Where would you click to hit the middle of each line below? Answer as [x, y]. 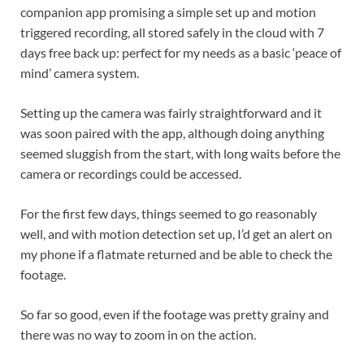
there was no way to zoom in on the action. [138, 335]
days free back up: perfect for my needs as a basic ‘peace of [181, 53]
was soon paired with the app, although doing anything [172, 133]
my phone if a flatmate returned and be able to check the [176, 254]
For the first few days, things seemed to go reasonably [169, 214]
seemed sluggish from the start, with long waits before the [180, 154]
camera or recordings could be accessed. [131, 174]
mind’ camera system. [80, 73]
